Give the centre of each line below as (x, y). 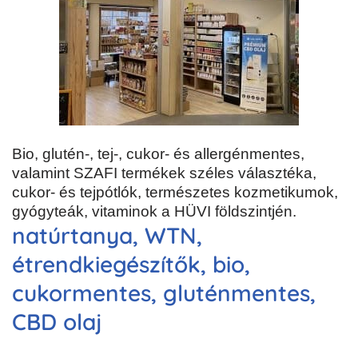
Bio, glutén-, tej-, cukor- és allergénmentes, (158, 154)
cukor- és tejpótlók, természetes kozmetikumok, (175, 193)
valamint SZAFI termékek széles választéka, (164, 173)
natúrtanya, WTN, (107, 236)
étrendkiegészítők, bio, (131, 265)
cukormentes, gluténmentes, (164, 293)
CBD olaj (57, 322)
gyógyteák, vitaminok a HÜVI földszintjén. (154, 212)
